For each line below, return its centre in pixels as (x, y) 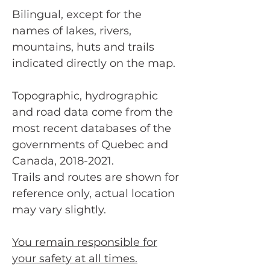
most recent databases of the (92, 129)
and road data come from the (93, 112)
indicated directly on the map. (94, 64)
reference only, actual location (93, 194)
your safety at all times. (75, 259)
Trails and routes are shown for (96, 177)
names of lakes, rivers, (72, 31)
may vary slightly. (59, 210)
